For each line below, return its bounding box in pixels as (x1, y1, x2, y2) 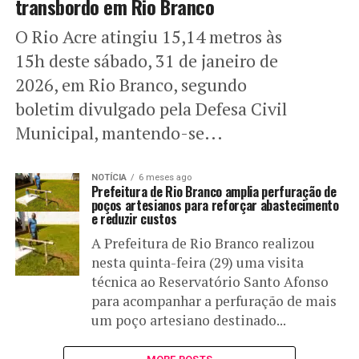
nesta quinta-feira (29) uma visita (91, 252, 304, 272)
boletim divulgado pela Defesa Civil (14, 96, 287, 120)
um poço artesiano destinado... (91, 310, 286, 329)
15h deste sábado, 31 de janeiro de (14, 48, 278, 72)
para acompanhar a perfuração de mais (91, 291, 337, 310)
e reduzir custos (91, 208, 177, 228)
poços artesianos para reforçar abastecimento (91, 195, 339, 215)
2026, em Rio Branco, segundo (14, 72, 247, 96)
